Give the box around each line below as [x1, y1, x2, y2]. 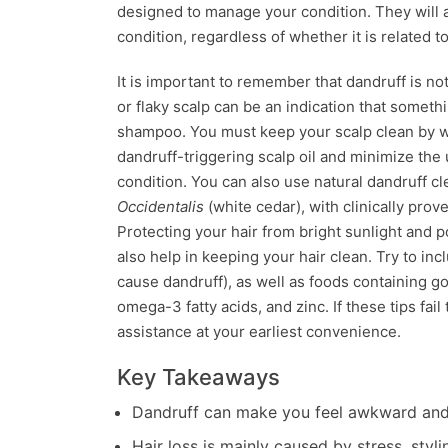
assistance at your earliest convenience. [117, 322, 401, 342]
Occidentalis [117, 197, 204, 217]
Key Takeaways [117, 364, 280, 391]
